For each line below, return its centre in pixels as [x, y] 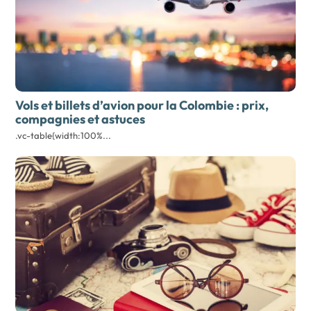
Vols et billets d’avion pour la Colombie [125, 105]
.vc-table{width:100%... [64, 135]
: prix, [252, 105]
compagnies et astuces [81, 119]
